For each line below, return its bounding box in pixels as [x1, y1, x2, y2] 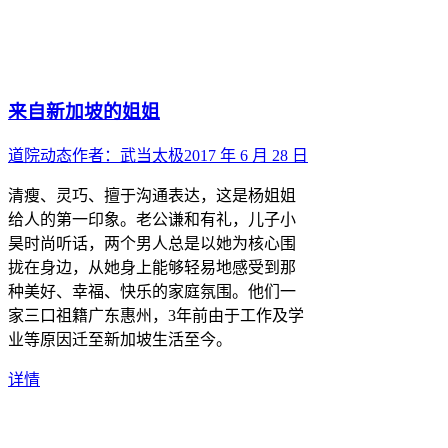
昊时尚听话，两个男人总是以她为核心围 [8, 234, 296, 252]
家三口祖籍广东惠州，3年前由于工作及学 [8, 306, 304, 324]
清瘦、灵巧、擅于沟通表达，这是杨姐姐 [8, 186, 296, 204]
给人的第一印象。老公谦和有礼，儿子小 [8, 210, 296, 228]
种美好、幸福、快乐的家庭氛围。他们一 [8, 282, 296, 300]
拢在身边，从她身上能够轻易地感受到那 [8, 258, 296, 276]
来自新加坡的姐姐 [8, 101, 160, 123]
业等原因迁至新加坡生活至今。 [8, 330, 232, 348]
